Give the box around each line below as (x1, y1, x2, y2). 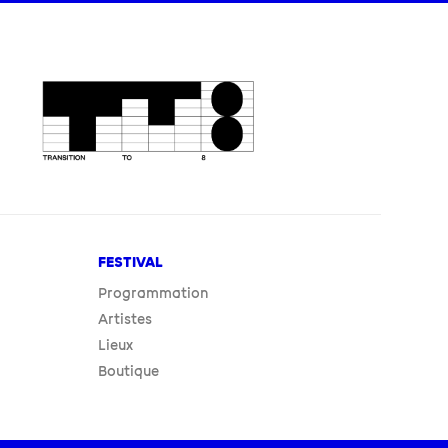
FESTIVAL (98, 253, 164, 271)
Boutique (98, 362, 160, 380)
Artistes (98, 310, 153, 328)
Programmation (98, 284, 210, 302)
